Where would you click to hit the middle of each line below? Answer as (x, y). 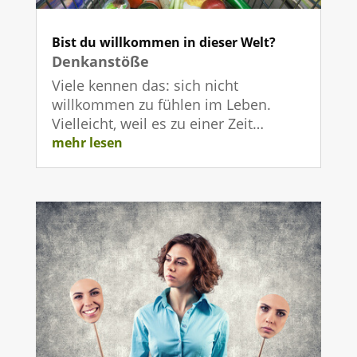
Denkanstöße (100, 62)
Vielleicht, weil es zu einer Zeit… (157, 124)
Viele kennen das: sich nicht (145, 86)
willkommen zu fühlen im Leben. (161, 105)
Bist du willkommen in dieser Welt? (163, 43)
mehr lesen (87, 143)
